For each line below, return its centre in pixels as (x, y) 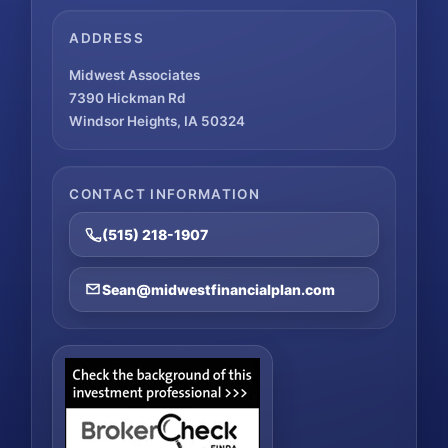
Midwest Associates (135, 74)
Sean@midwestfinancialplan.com (219, 289)
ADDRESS (106, 38)
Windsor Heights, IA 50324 (157, 120)
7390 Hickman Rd (128, 97)
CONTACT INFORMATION (165, 193)
